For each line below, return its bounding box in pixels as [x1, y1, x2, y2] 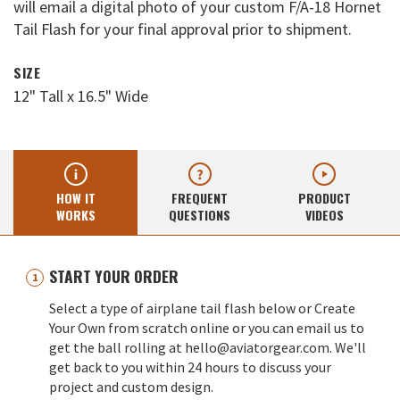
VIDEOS [304, 205, 344, 225]
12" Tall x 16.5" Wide [13, 85, 148, 106]
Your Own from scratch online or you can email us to [49, 319, 364, 337]
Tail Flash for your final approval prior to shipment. [13, 18, 352, 39]
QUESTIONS [169, 205, 231, 225]
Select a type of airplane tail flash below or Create [49, 299, 355, 318]
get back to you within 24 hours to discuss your [49, 358, 331, 377]
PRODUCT [297, 188, 351, 208]
